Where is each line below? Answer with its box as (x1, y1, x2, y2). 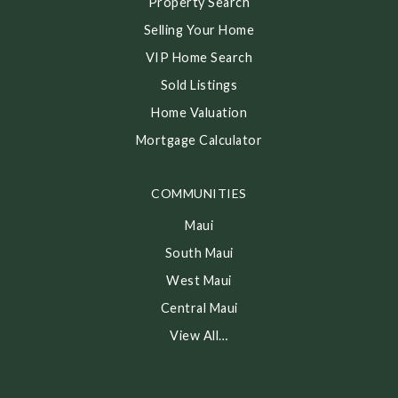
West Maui (166, 273, 232, 289)
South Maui (164, 245, 234, 261)
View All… (170, 328, 228, 344)
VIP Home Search (145, 50, 253, 66)
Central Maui (160, 300, 238, 316)
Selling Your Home (143, 22, 255, 38)
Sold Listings (160, 77, 238, 93)
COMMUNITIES (151, 186, 247, 202)
